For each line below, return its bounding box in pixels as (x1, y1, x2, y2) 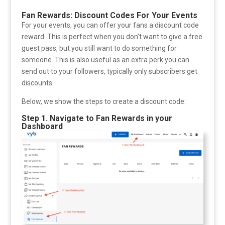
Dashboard (21, 121, 63, 131)
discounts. (21, 78, 54, 87)
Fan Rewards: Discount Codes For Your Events (21, 10, 197, 20)
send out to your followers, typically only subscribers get (21, 67, 197, 75)
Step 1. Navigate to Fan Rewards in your (21, 113, 172, 123)
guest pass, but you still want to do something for (21, 44, 177, 52)
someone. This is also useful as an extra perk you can (21, 55, 189, 64)
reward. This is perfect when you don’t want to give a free (21, 32, 202, 41)
